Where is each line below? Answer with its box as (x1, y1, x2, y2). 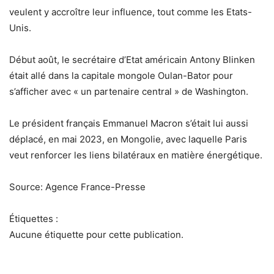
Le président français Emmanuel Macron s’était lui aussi (9, 117, 248, 130)
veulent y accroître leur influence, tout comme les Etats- (9, 6, 252, 18)
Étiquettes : (9, 213, 58, 225)
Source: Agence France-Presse (9, 181, 146, 193)
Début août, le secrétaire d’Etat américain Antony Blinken (9, 54, 255, 66)
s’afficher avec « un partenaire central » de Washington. (9, 86, 248, 98)
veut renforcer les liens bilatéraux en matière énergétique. (9, 149, 262, 161)
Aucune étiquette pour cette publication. (9, 229, 183, 241)
